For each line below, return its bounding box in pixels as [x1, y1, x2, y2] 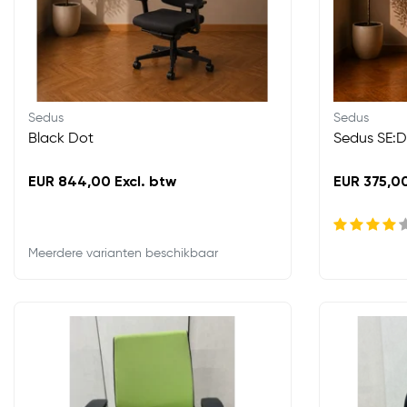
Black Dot [28, 132, 94, 146]
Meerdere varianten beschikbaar [28, 247, 218, 260]
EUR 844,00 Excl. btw [28, 175, 176, 190]
